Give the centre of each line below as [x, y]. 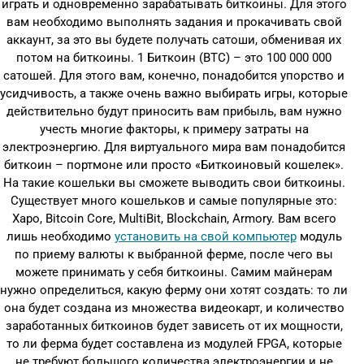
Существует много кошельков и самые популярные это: [174, 201]
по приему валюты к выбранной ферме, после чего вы [174, 254]
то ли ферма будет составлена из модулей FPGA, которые [174, 344]
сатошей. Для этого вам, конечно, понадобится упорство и [174, 76]
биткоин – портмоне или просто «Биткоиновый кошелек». [174, 165]
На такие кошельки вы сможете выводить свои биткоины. [174, 183]
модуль [319, 236]
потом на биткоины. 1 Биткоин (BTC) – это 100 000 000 [174, 58]
